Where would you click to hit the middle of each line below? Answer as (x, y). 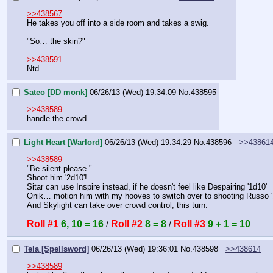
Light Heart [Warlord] (63, 142)
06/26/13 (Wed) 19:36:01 (135, 249)
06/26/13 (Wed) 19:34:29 (148, 142)
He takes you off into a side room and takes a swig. (118, 23)
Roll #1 (43, 224)
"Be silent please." (59, 168)
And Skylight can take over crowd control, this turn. (117, 205)
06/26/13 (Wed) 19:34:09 (133, 92)
